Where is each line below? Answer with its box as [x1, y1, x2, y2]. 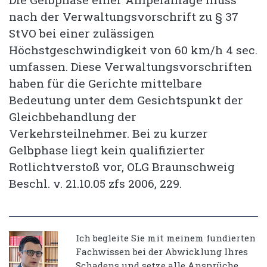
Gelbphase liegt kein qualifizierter [9, 142, 205, 158]
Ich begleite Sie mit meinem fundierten [76, 232, 256, 244]
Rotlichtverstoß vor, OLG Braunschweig [9, 159, 235, 175]
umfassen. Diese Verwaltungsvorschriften [9, 59, 252, 74]
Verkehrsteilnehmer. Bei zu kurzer [9, 126, 208, 141]
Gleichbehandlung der [9, 109, 136, 125]
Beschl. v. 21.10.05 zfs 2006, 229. [9, 176, 182, 191]
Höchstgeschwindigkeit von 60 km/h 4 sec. [9, 42, 257, 58]
